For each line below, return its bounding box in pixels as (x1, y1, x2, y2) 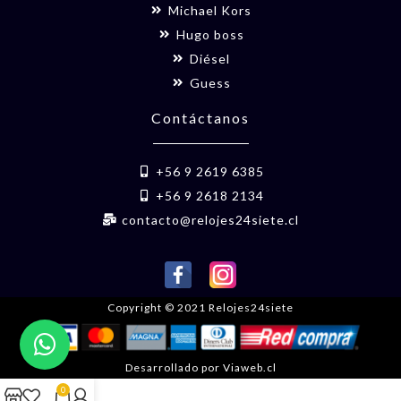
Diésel (190, 50, 231, 66)
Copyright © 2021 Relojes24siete (107, 300, 294, 314)
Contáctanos (151, 108, 250, 126)
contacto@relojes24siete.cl (121, 211, 299, 227)
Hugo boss (175, 26, 244, 42)
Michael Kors (168, 2, 252, 18)
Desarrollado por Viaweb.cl (124, 361, 277, 375)
